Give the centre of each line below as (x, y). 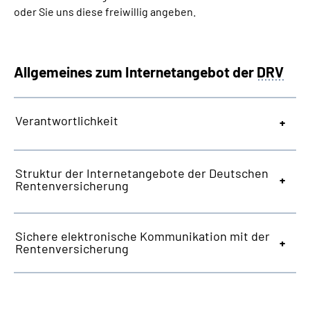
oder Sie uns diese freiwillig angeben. (105, 11)
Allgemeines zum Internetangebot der (135, 72)
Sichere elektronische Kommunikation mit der (143, 236)
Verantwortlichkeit (67, 120)
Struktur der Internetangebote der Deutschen (142, 173)
